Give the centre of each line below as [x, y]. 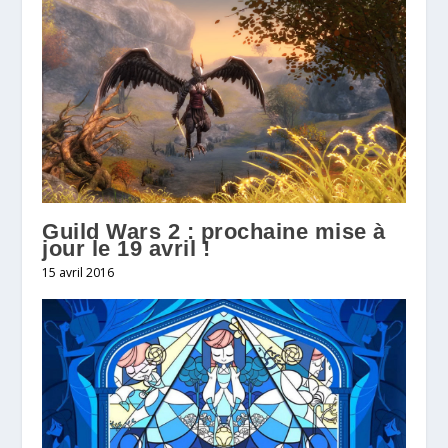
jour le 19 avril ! [126, 249]
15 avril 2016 [78, 273]
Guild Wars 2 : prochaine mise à [214, 232]
